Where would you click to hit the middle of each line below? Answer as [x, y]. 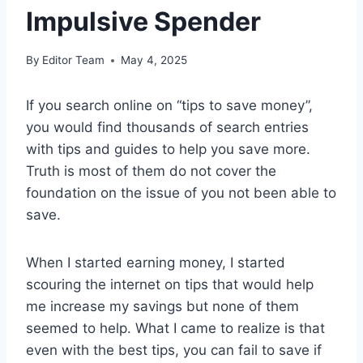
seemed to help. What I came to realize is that [175, 329]
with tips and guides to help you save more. [168, 149]
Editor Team [74, 60]
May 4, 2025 [154, 60]
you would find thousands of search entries [167, 128]
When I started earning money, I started [156, 263]
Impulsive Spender [143, 21]
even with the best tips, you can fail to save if [174, 350]
